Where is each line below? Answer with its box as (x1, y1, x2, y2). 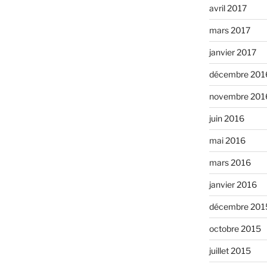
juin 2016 (209, 113, 244, 124)
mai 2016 (209, 135, 246, 146)
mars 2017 (209, 25, 250, 36)
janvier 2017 (209, 47, 256, 58)
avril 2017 (209, 3, 247, 14)
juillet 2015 (209, 246, 251, 256)
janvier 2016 (209, 179, 257, 190)
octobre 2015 (209, 223, 261, 234)
